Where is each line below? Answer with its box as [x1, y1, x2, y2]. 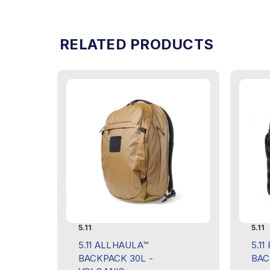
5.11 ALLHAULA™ [78, 239, 148, 251]
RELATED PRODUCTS [60, 36, 213, 54]
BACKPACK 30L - [78, 253, 153, 265]
